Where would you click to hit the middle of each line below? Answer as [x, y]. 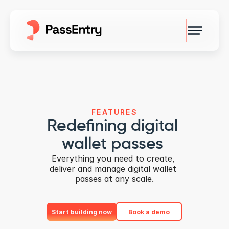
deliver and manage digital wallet [113, 168]
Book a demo [149, 212]
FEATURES [114, 112]
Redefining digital [112, 126]
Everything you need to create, [113, 158]
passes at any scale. [114, 179]
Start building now [82, 212]
